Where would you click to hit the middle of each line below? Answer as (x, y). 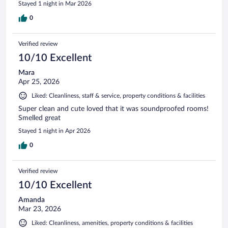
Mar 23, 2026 (40, 209)
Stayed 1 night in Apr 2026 (54, 131)
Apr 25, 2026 (39, 82)
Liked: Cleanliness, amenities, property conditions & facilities (112, 223)
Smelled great (39, 118)
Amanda (32, 200)
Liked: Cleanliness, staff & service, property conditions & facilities (118, 95)
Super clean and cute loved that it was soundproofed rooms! (113, 109)
